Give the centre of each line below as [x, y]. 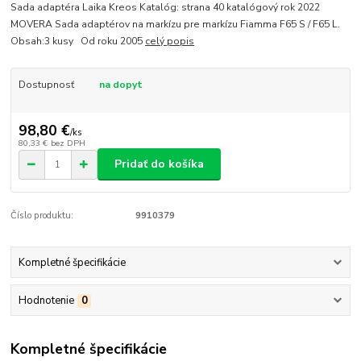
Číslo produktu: [42, 216]
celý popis [170, 41]
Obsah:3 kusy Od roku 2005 [78, 41]
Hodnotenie [46, 301]
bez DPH [68, 143]
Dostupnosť [46, 85]
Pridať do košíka [159, 164]
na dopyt [120, 85]
